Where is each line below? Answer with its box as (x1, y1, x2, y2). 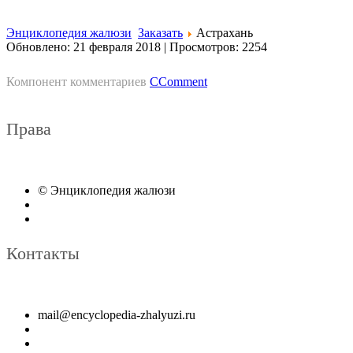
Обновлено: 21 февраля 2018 (6, 39, 161, 54)
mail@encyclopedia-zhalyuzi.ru (38, 307, 195, 321)
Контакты (6, 243, 80, 263)
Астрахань (196, 25, 253, 39)
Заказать (138, 25, 183, 39)
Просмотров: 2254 (169, 39, 267, 54)
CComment (150, 74, 207, 88)
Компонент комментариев (6, 74, 150, 88)
